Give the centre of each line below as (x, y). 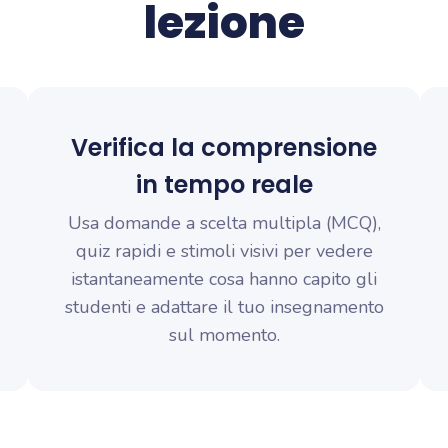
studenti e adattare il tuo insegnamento (224, 307)
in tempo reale (224, 184)
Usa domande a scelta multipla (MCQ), (224, 223)
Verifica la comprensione (224, 147)
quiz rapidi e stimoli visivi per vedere (224, 251)
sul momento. (224, 335)
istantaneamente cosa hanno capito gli (224, 279)
